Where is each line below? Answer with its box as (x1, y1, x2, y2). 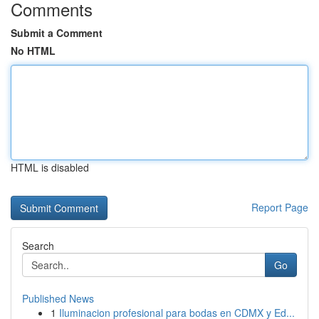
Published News (22, 291, 94, 305)
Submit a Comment (11, 26, 103, 40)
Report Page (251, 200, 308, 214)
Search (22, 239, 54, 253)
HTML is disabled (11, 160, 89, 174)
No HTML (11, 43, 56, 58)
